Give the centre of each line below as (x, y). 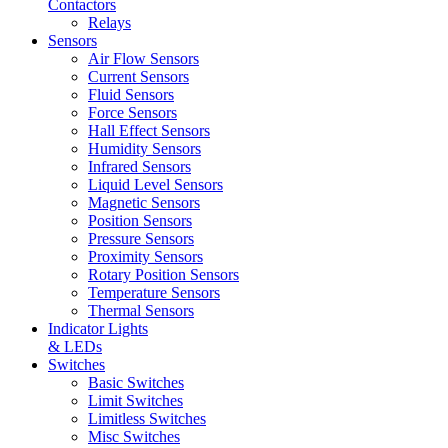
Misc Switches (134, 436)
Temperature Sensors (154, 292)
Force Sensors (132, 112)
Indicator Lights (98, 328)
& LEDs (75, 346)
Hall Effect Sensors (149, 130)
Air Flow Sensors (143, 58)
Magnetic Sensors (144, 202)
